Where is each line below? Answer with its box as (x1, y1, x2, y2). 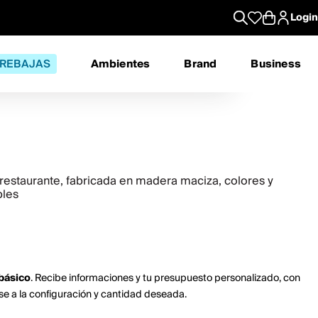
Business (251, 55, 301, 73)
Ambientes (90, 55, 150, 73)
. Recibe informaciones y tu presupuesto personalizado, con (31, 270, 300, 287)
